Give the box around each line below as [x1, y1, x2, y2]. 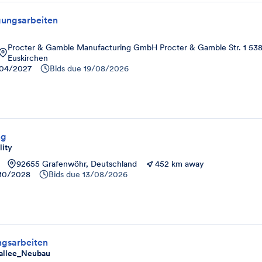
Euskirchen [8, 53, 49, 63]
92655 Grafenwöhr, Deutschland [16, 158, 137, 169]
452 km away [155, 158, 204, 169]
